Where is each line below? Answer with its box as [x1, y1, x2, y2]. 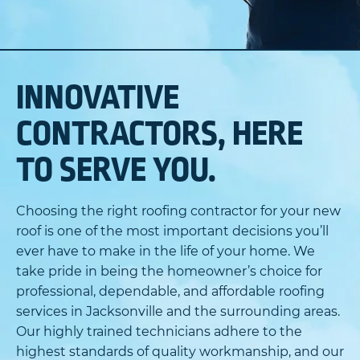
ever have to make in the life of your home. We [16, 243, 315, 260]
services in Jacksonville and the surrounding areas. [16, 304, 340, 320]
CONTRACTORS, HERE [16, 116, 303, 153]
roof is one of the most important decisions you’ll [16, 223, 329, 239]
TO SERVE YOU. [16, 152, 216, 189]
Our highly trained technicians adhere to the [16, 324, 302, 340]
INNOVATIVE [16, 80, 179, 117]
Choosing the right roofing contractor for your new [16, 203, 341, 219]
